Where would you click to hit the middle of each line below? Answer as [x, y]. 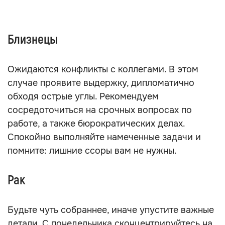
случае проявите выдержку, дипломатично [101, 83]
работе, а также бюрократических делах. [96, 124]
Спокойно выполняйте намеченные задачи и [104, 137]
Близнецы [33, 40]
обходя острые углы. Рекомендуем [83, 96]
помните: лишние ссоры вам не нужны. [92, 151]
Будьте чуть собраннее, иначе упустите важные [111, 210]
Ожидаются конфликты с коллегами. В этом [103, 69]
